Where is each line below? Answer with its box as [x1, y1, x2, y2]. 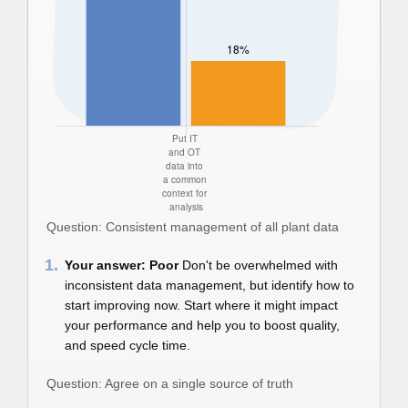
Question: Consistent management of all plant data [46, 219, 339, 234]
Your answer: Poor [65, 258, 182, 272]
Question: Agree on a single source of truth [46, 376, 293, 391]
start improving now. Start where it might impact [65, 298, 338, 312]
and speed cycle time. [65, 338, 190, 352]
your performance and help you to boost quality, [65, 318, 340, 332]
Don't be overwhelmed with [182, 258, 338, 272]
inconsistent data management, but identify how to [65, 278, 354, 292]
